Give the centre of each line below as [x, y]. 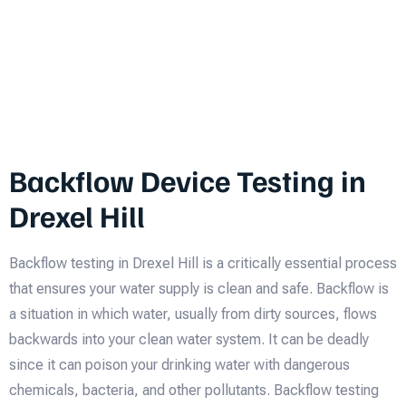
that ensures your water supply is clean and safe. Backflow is [199, 288]
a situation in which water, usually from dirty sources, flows [193, 314]
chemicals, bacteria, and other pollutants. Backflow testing [194, 390]
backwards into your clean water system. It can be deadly [189, 339]
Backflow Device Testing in [188, 179]
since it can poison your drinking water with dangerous [179, 364]
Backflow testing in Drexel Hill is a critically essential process [203, 263]
